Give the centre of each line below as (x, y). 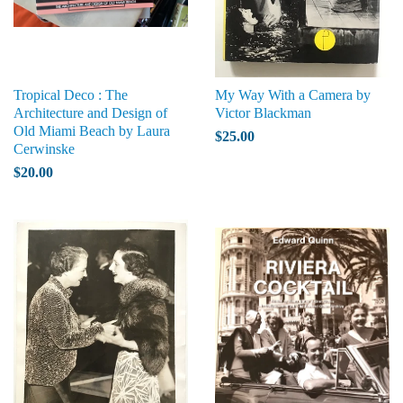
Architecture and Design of (90, 113)
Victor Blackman (263, 113)
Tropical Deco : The (71, 95)
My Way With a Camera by (293, 95)
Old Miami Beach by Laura (92, 131)
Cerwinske (44, 149)
